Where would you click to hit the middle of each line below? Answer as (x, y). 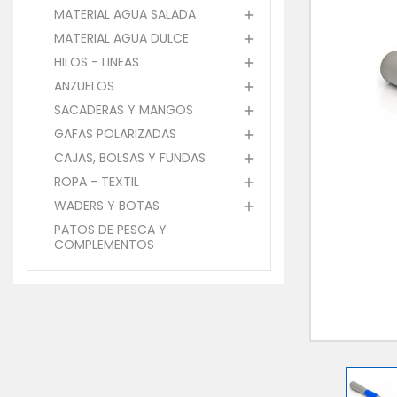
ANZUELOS (84, 86)
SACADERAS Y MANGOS (124, 110)
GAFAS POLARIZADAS (115, 134)
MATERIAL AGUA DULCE (121, 39)
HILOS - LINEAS (97, 62)
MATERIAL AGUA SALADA (125, 15)
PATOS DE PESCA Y (110, 230)
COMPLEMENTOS (104, 245)
